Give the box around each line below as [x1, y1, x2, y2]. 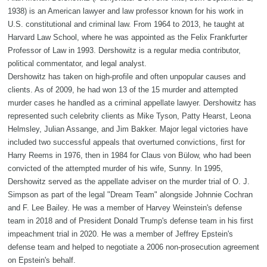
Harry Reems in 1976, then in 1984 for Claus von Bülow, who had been [8, 150, 251, 160]
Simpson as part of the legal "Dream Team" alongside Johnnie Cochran [8, 190, 253, 199]
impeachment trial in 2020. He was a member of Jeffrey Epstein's [8, 229, 233, 238]
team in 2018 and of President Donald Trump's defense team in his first [8, 216, 253, 225]
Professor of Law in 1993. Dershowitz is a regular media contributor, [8, 45, 241, 55]
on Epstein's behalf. [8, 255, 76, 265]
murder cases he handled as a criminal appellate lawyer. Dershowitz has [8, 98, 256, 107]
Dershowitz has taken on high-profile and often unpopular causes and [8, 72, 246, 81]
